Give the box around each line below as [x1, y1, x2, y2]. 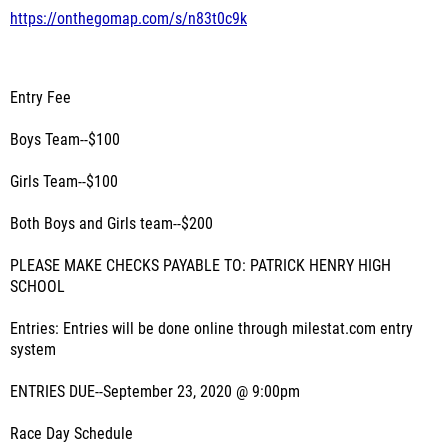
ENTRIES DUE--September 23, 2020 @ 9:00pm [10, 383, 300, 401]
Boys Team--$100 [10, 131, 120, 149]
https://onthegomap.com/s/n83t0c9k [10, 10, 247, 28]
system [10, 341, 56, 359]
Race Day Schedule [10, 425, 133, 443]
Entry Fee [10, 89, 71, 107]
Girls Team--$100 [10, 173, 118, 191]
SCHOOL [10, 278, 65, 296]
